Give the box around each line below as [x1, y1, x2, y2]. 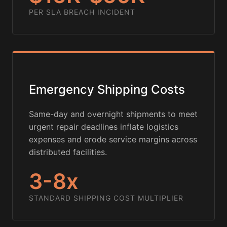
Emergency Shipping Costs [29, 82, 185, 97]
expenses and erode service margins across [29, 134, 197, 145]
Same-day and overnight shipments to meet [29, 109, 198, 120]
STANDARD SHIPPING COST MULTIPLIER [29, 194, 183, 203]
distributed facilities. [29, 147, 107, 158]
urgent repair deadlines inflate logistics [29, 122, 178, 132]
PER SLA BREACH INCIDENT [29, 8, 135, 17]
